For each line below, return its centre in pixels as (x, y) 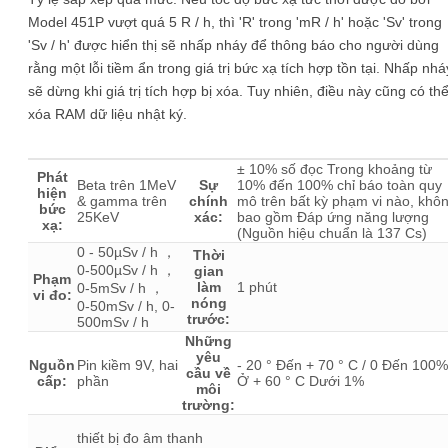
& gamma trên (122, 201)
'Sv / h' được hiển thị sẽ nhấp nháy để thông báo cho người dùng (233, 45)
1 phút (257, 287)
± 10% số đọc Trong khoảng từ (334, 169)
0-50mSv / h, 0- (126, 306)
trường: (208, 405)
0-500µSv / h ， (126, 270)
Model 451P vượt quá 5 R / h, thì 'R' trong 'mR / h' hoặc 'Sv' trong (235, 22)
